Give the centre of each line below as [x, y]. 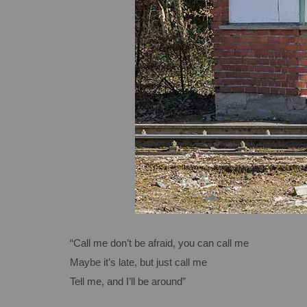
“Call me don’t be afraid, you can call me [159, 243]
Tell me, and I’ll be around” [128, 281]
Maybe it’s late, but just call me [138, 262]
